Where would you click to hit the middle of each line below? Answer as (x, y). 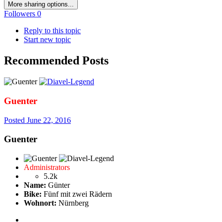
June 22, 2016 (49, 120)
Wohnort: (40, 203)
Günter (58, 185)
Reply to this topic (52, 31)
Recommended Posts (56, 61)
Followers (20, 14)
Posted (15, 120)
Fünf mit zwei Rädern (77, 194)
